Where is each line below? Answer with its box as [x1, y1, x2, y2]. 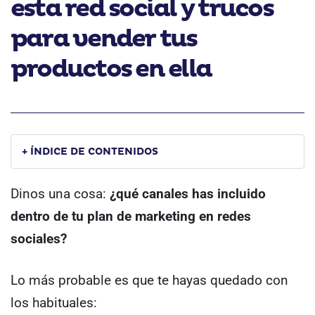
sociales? [11, 231, 67, 247]
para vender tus [11, 24, 197, 54]
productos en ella [11, 54, 212, 84]
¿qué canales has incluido [110, 186, 266, 202]
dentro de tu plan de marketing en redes [11, 208, 251, 224]
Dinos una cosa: [11, 186, 110, 202]
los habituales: [11, 294, 97, 311]
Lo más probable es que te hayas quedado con [11, 271, 288, 288]
